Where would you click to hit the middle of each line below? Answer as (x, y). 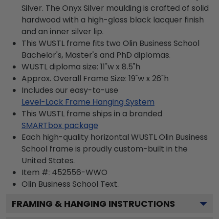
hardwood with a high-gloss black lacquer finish (113, 20)
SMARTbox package (60, 125)
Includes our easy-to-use (70, 90)
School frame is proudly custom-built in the (105, 149)
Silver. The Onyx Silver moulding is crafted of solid (115, 8)
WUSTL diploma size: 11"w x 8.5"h (81, 67)
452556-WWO (80, 172)
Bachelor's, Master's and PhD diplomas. (96, 55)
